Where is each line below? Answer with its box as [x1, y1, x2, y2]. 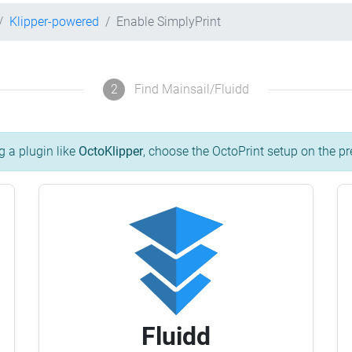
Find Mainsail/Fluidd [134, 82, 249, 97]
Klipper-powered [9, 14, 99, 29]
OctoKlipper [79, 144, 143, 159]
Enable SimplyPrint [116, 14, 221, 29]
